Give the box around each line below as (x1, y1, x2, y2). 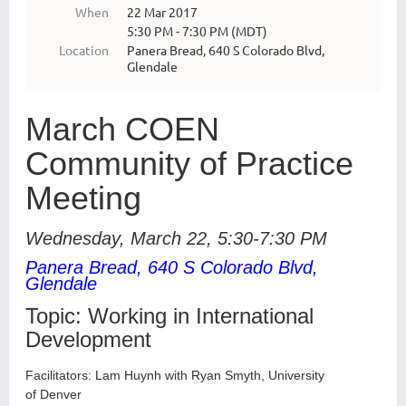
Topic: (25, 304, 88, 329)
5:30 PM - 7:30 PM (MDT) (127, 23, 267, 40)
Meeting (25, 179, 141, 217)
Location (59, 42, 109, 59)
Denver (36, 387, 82, 402)
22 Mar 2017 (127, 4, 198, 21)
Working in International (88, 304, 314, 329)
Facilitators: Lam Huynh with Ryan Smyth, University (25, 368, 324, 383)
